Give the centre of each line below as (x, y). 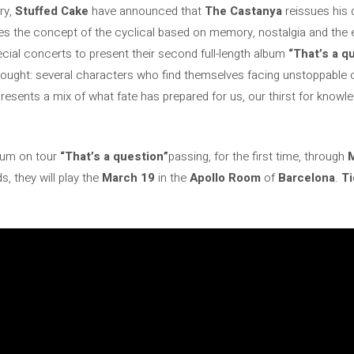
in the (172, 178)
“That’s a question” (114, 156)
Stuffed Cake (50, 11)
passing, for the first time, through (258, 156)
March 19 (128, 178)
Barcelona (307, 178)
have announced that (145, 11)
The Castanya (242, 11)
